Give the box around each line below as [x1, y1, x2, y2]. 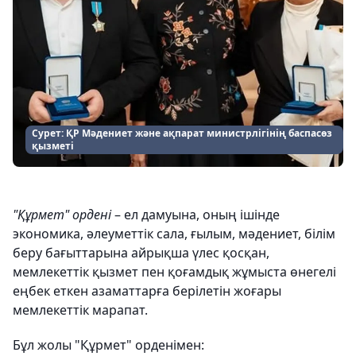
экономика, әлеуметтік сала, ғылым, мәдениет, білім [13, 224, 335, 242]
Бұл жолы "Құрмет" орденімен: [13, 335, 204, 354]
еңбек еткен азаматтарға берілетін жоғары [13, 281, 281, 300]
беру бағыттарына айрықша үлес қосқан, [13, 243, 269, 261]
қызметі [32, 138, 74, 153]
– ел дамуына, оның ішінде [111, 205, 280, 223]
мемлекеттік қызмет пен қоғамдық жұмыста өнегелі [13, 262, 336, 281]
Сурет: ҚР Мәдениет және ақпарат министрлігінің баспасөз [32, 126, 332, 140]
